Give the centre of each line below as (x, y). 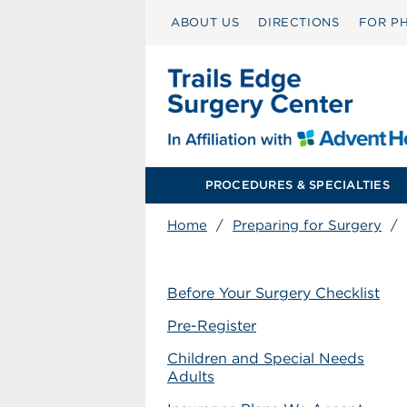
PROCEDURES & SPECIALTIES (297, 185)
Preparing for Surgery (307, 225)
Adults (191, 377)
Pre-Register (212, 326)
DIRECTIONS (299, 22)
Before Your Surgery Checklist (273, 293)
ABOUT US (205, 22)
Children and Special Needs (266, 358)
